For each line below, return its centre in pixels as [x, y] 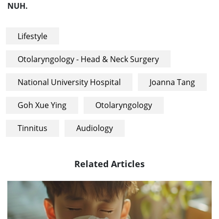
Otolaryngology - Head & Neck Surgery [88, 59]
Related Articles [109, 163]
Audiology [94, 128]
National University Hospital [69, 82]
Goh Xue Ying [42, 105]
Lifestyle [33, 36]
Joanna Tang [172, 82]
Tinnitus [33, 128]
